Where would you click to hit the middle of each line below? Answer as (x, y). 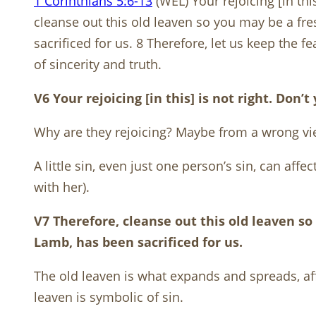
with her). (62, 187)
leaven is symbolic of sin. (109, 297)
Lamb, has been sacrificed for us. (138, 242)
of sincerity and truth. (98, 65)
